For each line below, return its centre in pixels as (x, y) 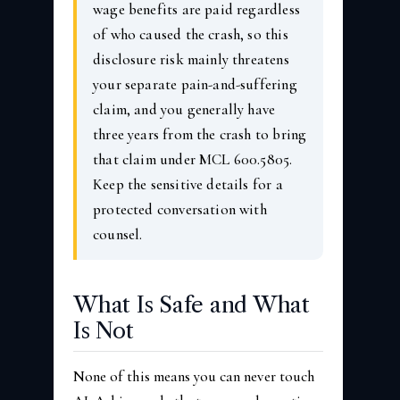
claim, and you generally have (184, 109)
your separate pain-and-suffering (195, 84)
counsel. (118, 234)
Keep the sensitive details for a (188, 184)
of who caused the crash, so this (191, 34)
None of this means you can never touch (194, 376)
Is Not (104, 330)
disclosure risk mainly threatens (191, 59)
